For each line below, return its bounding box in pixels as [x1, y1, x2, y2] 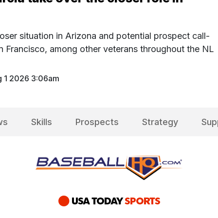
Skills [31, 117, 52, 127]
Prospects [75, 117, 119, 127]
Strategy [142, 117, 178, 127]
